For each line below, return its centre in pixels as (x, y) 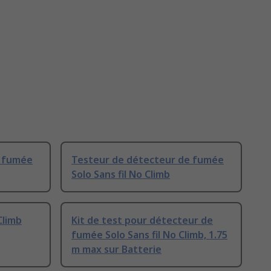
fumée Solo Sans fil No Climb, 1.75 (149, 235)
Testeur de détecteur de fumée (148, 160)
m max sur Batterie (116, 250)
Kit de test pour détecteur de (142, 220)
